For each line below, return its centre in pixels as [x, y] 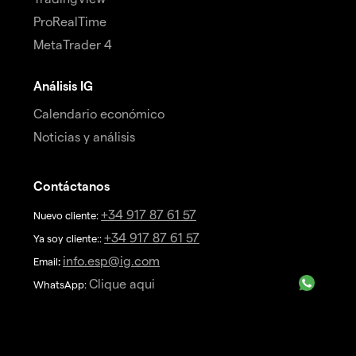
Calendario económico [99, 114]
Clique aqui [122, 284]
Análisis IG [63, 86]
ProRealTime [70, 21]
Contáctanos [72, 186]
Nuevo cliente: [67, 215]
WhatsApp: [61, 284]
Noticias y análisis [84, 137]
